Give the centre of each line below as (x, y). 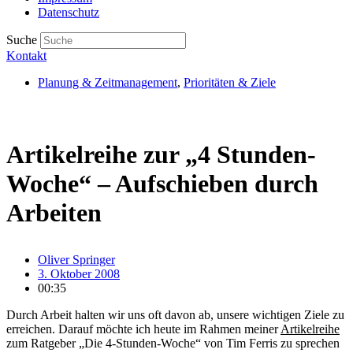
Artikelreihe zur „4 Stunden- (161, 154)
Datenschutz (69, 12)
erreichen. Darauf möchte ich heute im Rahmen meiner (143, 329)
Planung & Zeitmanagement (108, 82)
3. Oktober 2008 (79, 274)
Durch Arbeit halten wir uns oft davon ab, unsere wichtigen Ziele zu (175, 315)
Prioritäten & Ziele (230, 82)
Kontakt (26, 56)
